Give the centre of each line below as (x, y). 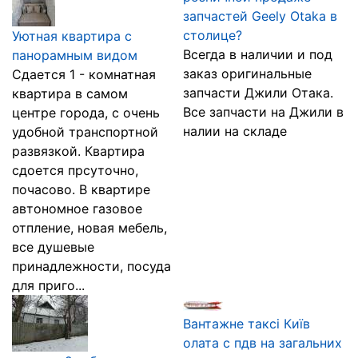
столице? (213, 35)
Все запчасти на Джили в (263, 112)
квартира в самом (70, 93)
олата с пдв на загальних (263, 343)
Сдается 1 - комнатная (84, 74)
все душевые (53, 247)
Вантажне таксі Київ (247, 324)
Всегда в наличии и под (258, 54)
